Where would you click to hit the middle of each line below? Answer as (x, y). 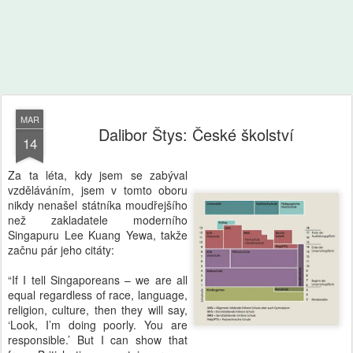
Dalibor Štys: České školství (196, 134)
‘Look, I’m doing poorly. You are (98, 325)
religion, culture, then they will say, (98, 310)
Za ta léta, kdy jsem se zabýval (98, 175)
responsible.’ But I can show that (98, 340)
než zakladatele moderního (98, 220)
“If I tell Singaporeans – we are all (98, 280)
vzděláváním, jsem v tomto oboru (98, 190)
